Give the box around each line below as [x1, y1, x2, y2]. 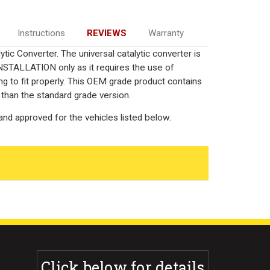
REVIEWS [86, 27, 127, 39]
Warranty [148, 27, 184, 39]
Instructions [17, 27, 65, 39]
